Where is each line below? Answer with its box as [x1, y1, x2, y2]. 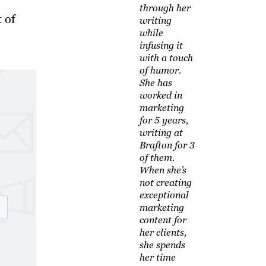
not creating [139, 176, 192, 189]
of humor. [139, 64, 181, 77]
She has [139, 77, 172, 90]
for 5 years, [139, 114, 188, 127]
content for [139, 214, 186, 227]
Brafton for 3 [139, 139, 195, 152]
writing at [139, 126, 183, 140]
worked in [139, 89, 182, 102]
